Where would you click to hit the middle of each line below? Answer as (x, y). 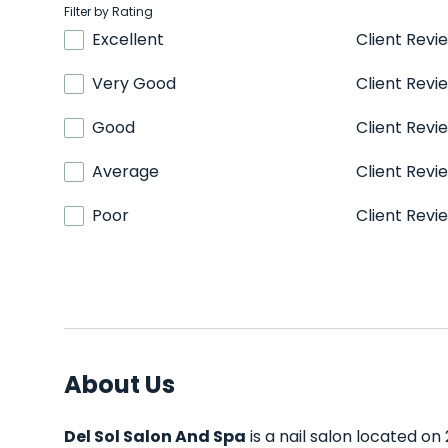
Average (125, 171)
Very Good (134, 83)
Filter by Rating (108, 11)
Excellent (128, 39)
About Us (119, 384)
